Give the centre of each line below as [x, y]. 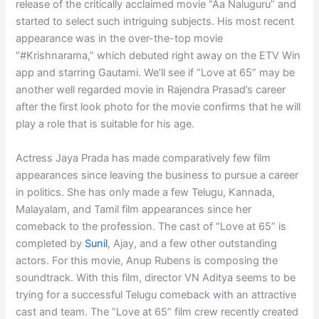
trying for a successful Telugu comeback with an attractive [156, 294]
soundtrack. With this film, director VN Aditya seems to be [156, 277]
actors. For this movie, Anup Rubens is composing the [147, 260]
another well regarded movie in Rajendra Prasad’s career [151, 90]
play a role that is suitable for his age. [105, 124]
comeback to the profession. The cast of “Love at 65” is [151, 226]
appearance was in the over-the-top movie [120, 39]
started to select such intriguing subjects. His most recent [155, 22]
